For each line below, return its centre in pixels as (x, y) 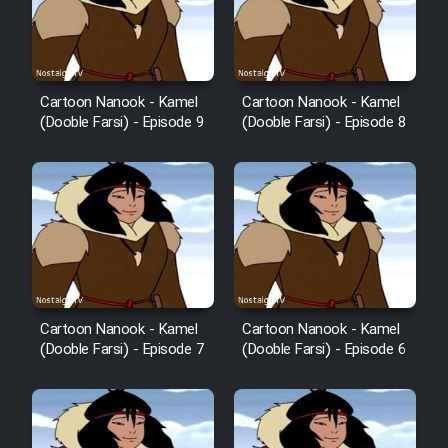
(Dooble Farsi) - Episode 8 (323, 122)
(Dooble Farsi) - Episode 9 (121, 122)
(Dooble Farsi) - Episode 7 (121, 349)
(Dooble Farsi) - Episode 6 (323, 349)
